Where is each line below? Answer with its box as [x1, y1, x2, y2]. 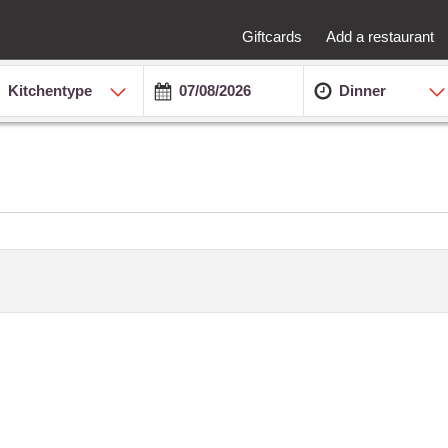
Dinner [338, 81, 386, 99]
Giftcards [242, 27, 302, 45]
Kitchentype [8, 81, 93, 99]
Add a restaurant [326, 27, 434, 45]
